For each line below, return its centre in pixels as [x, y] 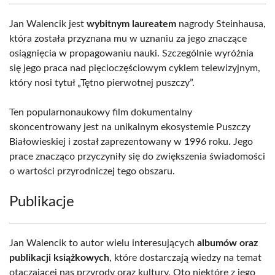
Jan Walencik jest [48, 24]
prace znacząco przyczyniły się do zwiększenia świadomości [137, 157]
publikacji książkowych [59, 258]
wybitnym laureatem [131, 24]
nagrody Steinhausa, [221, 24]
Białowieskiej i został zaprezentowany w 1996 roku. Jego [131, 142]
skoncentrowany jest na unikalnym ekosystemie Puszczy [130, 127]
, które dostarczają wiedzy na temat [185, 258]
